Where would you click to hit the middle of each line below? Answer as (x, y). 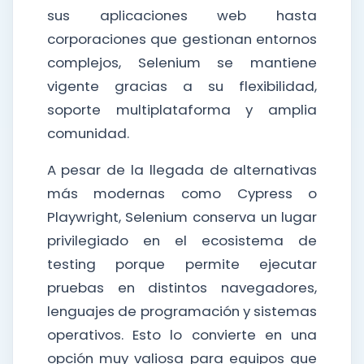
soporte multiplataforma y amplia (182, 110)
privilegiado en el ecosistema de (182, 240)
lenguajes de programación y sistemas (182, 311)
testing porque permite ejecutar (182, 264)
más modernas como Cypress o (182, 193)
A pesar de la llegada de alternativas (182, 170)
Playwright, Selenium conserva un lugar (182, 217)
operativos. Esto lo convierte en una (182, 335)
